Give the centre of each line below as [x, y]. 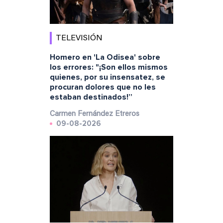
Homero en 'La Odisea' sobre [105, 57]
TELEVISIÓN [79, 39]
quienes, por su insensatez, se [107, 77]
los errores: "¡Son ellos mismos [109, 67]
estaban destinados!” [91, 97]
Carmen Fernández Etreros [94, 114]
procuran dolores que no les [103, 87]
